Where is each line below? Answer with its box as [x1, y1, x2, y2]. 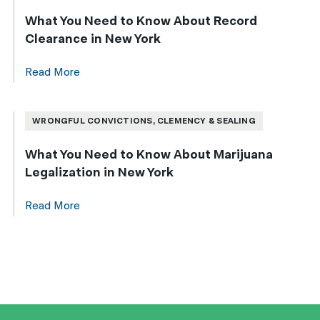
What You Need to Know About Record [25, 12, 258, 29]
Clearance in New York [25, 30, 161, 47]
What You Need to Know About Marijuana [25, 146, 274, 163]
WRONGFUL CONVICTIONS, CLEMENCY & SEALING [32, 115, 256, 126]
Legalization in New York [25, 164, 174, 181]
